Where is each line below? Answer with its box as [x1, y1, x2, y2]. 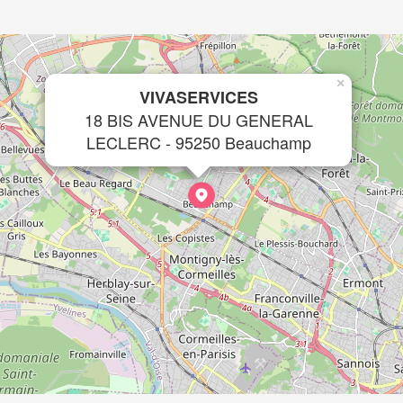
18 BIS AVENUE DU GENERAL [84, 108, 313, 131]
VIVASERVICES [139, 85, 258, 109]
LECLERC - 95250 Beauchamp [85, 130, 311, 154]
